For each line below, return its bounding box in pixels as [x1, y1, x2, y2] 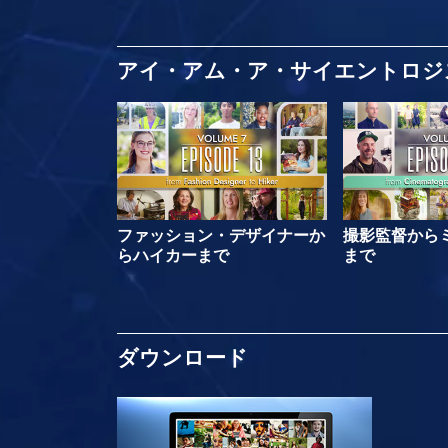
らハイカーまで [117, 245, 229, 266]
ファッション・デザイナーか [117, 225, 325, 246]
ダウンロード [117, 344, 254, 371]
